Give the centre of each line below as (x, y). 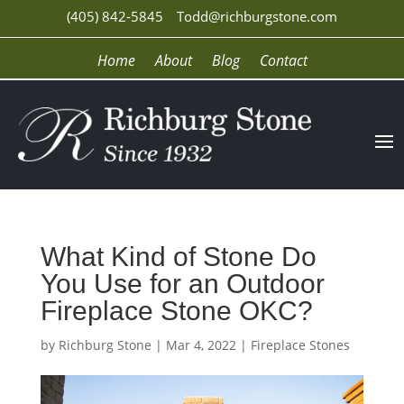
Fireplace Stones (300, 344)
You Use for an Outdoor (182, 283)
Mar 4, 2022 (201, 344)
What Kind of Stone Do (178, 256)
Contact (283, 60)
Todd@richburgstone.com (257, 16)
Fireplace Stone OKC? (176, 310)
